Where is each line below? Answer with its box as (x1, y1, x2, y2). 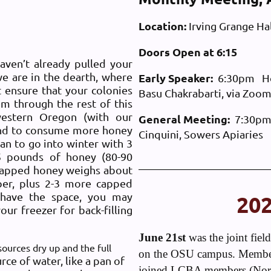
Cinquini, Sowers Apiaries (139, 128, 268, 140)
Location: (139, 19, 186, 33)
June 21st (139, 231, 189, 244)
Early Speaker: (139, 71, 213, 85)
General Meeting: (139, 112, 232, 126)
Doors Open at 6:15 (139, 45, 237, 59)
